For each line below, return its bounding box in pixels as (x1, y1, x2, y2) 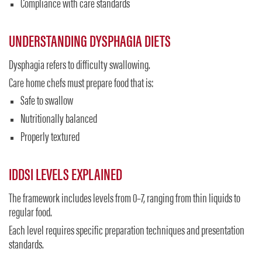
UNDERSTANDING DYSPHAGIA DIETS (9, 34, 171, 51)
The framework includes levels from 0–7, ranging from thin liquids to (9, 193, 240, 206)
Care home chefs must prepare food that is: (9, 77, 154, 91)
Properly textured (20, 131, 80, 144)
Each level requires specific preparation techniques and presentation (9, 225, 244, 238)
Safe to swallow (20, 95, 73, 109)
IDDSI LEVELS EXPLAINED (9, 167, 122, 185)
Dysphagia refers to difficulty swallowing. (9, 60, 150, 73)
